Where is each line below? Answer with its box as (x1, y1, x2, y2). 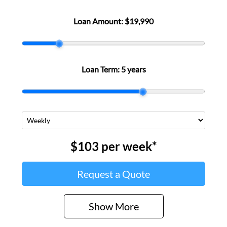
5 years (121, 64, 146, 74)
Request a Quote (77, 168, 150, 180)
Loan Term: (81, 64, 121, 74)
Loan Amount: (73, 16, 125, 26)
